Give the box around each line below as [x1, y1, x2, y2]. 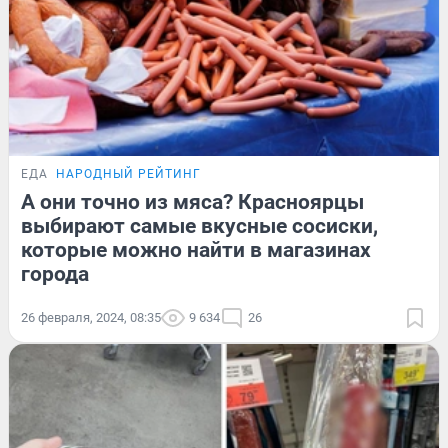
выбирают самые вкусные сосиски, [21, 213, 378, 238]
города [21, 261, 89, 286]
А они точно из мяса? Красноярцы [21, 189, 364, 214]
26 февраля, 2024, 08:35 [21, 309, 161, 325]
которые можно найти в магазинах [21, 237, 371, 262]
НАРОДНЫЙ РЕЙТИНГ [56, 166, 201, 181]
